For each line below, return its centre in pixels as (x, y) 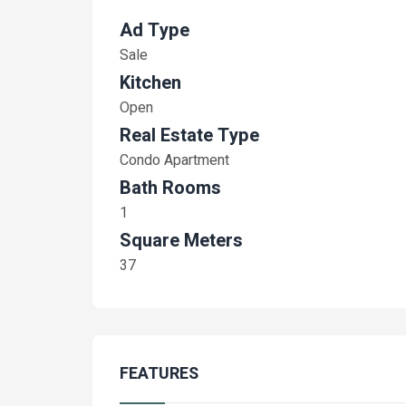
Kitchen (150, 83)
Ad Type (155, 30)
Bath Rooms (170, 188)
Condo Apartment (174, 160)
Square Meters (181, 241)
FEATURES (159, 374)
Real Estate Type (189, 135)
